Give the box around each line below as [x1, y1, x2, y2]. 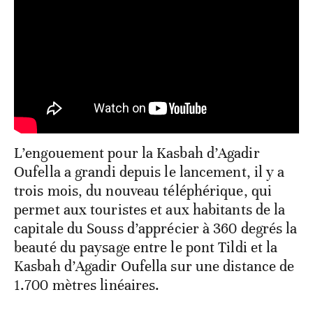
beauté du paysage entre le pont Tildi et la [14, 238, 278, 256]
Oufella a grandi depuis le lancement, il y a [14, 162, 285, 181]
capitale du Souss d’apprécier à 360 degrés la [14, 219, 298, 238]
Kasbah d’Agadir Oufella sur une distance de [14, 256, 295, 275]
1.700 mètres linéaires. [14, 275, 160, 294]
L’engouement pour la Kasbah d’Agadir [14, 143, 260, 162]
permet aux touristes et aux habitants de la [14, 200, 286, 219]
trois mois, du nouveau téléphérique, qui [14, 181, 272, 200]
